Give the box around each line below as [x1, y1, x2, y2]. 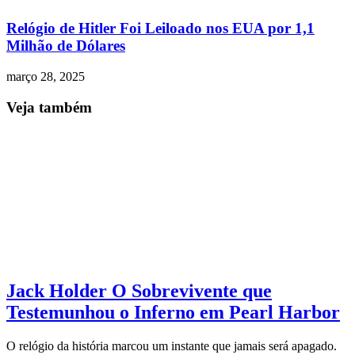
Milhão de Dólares [6, 37, 125, 55]
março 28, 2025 [6, 70, 85, 84]
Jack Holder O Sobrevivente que [6, 281, 272, 302]
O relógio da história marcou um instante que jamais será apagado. [6, 339, 337, 353]
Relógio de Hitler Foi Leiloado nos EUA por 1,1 [6, 20, 315, 37]
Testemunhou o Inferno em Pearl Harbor [6, 302, 340, 323]
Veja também [6, 98, 92, 116]
